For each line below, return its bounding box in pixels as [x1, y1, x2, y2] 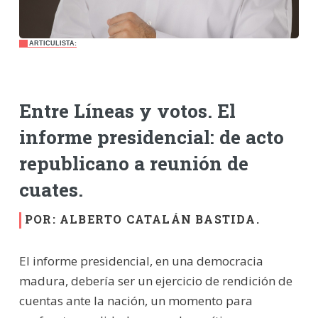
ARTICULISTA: [28, 39, 77, 47]
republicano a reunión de [18, 150, 248, 176]
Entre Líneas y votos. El [18, 98, 236, 124]
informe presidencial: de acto [18, 124, 284, 150]
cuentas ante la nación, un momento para [18, 292, 253, 309]
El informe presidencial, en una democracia [18, 252, 263, 269]
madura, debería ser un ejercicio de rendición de [18, 272, 292, 289]
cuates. [18, 177, 83, 202]
